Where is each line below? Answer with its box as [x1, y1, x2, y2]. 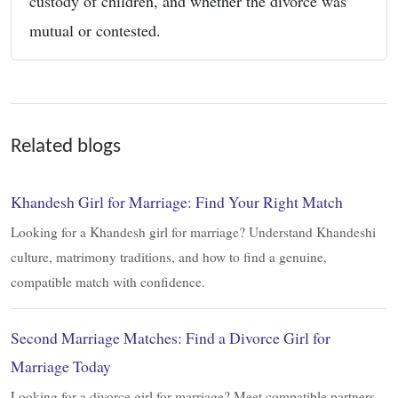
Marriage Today [11, 354, 111, 377]
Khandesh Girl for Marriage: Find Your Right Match [11, 190, 343, 212]
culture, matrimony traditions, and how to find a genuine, [11, 247, 327, 266]
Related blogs [11, 135, 121, 157]
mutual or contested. [29, 19, 161, 41]
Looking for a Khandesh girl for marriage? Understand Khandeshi [11, 222, 376, 241]
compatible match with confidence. [11, 272, 205, 291]
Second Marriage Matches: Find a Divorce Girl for [11, 326, 330, 348]
